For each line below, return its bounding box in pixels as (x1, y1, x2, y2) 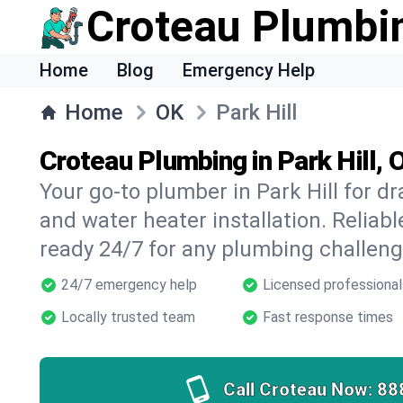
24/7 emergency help (61, 276, 197, 293)
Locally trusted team (61, 309, 195, 326)
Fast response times (263, 309, 393, 326)
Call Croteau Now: (222, 379, 373, 400)
